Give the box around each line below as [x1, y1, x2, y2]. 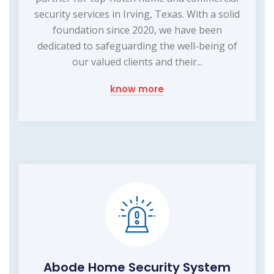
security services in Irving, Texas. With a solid [34, 7, 240, 21]
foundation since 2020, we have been [52, 23, 222, 37]
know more [110, 82, 164, 95]
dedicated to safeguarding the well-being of [37, 39, 237, 53]
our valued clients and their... [72, 54, 202, 68]
